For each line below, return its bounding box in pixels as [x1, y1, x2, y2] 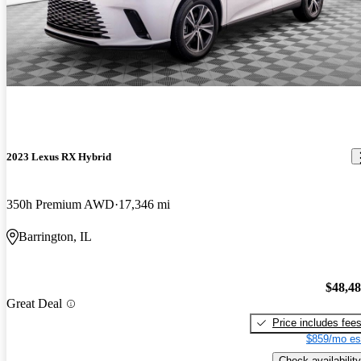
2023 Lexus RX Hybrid [6, 150, 111, 163]
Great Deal [6, 297, 62, 311]
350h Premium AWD [6, 197, 114, 212]
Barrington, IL [19, 230, 92, 244]
